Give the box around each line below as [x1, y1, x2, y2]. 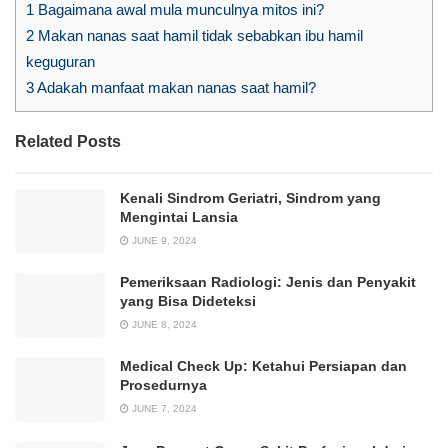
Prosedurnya [120, 377, 207, 394]
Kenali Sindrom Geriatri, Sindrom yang [120, 189, 381, 206]
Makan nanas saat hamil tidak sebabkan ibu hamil [34, 26, 363, 44]
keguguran [26, 52, 95, 70]
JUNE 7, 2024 [129, 403, 197, 415]
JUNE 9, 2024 [129, 234, 197, 246]
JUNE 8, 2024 [129, 319, 197, 331]
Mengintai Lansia [120, 208, 238, 225]
